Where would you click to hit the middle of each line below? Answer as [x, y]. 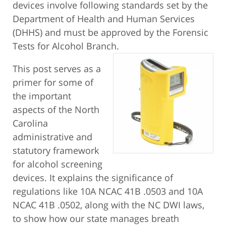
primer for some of [53, 82]
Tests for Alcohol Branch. [66, 46]
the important [42, 96]
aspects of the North [56, 110]
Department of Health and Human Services [104, 19]
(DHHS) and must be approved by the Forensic [110, 33]
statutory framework [56, 151]
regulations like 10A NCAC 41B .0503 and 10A [108, 191]
